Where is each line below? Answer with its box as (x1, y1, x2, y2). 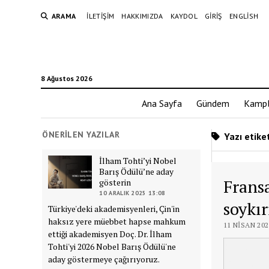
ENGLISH (229, 11, 259, 20)
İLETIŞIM (86, 11, 115, 20)
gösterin (99, 176, 131, 188)
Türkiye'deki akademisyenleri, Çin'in (48, 202, 180, 214)
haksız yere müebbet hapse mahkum (48, 215, 186, 227)
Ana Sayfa (142, 97, 182, 109)
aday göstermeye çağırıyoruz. (48, 253, 160, 265)
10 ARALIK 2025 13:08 (99, 189, 166, 197)
